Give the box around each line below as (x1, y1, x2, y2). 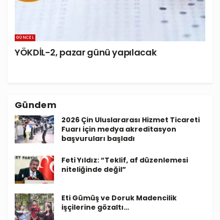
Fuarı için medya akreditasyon (61, 124, 176, 134)
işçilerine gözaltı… (61, 202, 129, 212)
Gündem (15, 98, 57, 111)
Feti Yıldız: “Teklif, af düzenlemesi (61, 155, 188, 165)
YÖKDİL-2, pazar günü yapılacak (15, 46, 157, 58)
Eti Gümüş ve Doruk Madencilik (61, 192, 177, 203)
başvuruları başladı (61, 133, 135, 143)
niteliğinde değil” (61, 164, 126, 174)
